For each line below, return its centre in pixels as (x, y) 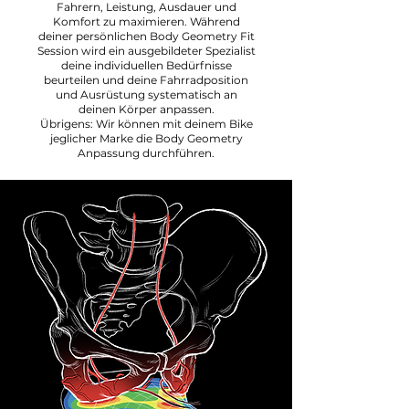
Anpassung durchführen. (146, 153)
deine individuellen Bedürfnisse (146, 65)
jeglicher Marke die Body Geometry (146, 138)
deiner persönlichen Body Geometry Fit (146, 36)
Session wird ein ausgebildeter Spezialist (146, 51)
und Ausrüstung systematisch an (146, 94)
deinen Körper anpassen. (146, 109)
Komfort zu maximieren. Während (146, 21)
